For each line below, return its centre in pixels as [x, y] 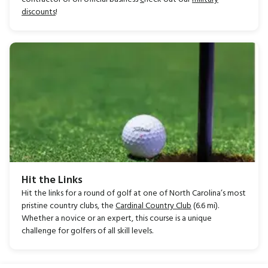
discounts [39, 12]
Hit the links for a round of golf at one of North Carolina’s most [134, 193]
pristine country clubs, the [68, 206]
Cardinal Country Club [153, 206]
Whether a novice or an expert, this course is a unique [117, 218]
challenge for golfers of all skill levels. [87, 231]
